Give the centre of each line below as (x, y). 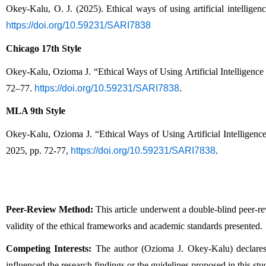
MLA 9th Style (36, 111)
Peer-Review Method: (50, 209)
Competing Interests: (49, 249)
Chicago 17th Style (44, 49)
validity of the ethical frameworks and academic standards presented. (134, 226)
